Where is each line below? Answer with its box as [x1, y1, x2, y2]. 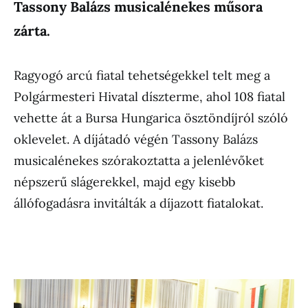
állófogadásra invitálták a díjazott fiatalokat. [14, 195, 263, 211]
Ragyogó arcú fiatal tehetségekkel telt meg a [14, 67, 270, 83]
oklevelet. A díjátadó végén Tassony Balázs [14, 131, 258, 147]
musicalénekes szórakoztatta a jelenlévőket [14, 153, 264, 168]
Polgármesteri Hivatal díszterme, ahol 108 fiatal [14, 89, 285, 104]
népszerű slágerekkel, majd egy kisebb [14, 174, 235, 190]
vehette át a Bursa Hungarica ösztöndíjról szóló [14, 110, 288, 126]
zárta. [14, 22, 50, 39]
